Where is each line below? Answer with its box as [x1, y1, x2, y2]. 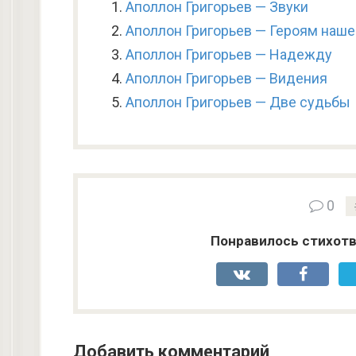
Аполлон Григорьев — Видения [126, 70, 327, 87]
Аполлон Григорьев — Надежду [126, 46, 332, 63]
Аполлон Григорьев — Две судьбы [126, 94, 350, 110]
